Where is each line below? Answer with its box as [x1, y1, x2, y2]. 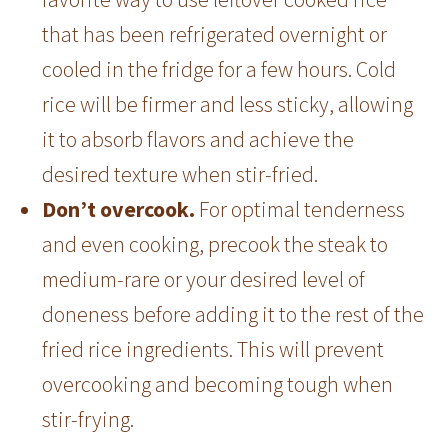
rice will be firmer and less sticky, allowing [42, 90, 414, 119]
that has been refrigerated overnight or [42, 20, 388, 49]
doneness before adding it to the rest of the [42, 300, 425, 329]
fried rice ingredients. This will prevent [42, 335, 385, 364]
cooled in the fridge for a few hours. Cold [42, 55, 397, 84]
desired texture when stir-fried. [42, 160, 319, 189]
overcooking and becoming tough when [42, 370, 394, 399]
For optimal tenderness [195, 195, 406, 224]
